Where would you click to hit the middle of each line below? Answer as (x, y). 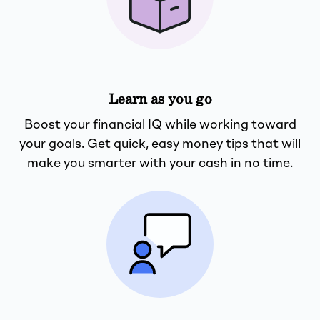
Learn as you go (160, 99)
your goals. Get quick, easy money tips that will (160, 144)
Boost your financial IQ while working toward (160, 125)
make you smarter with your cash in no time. (160, 163)
